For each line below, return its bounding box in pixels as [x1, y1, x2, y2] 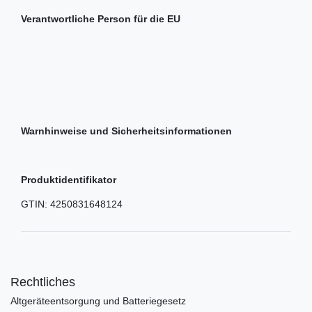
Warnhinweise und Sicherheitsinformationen [21, 125, 232, 137]
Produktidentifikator [21, 174, 116, 186]
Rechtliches [10, 275, 75, 290]
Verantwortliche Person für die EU [21, 13, 180, 25]
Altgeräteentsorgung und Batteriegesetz [10, 295, 186, 307]
